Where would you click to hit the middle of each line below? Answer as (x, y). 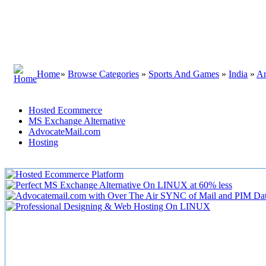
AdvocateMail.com (64, 132)
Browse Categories (103, 74)
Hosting (43, 142)
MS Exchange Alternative (77, 121)
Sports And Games (184, 74)
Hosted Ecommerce (65, 110)
